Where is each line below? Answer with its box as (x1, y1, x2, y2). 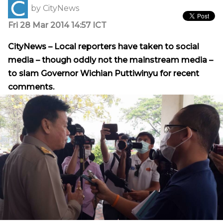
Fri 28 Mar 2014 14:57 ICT (8, 20, 107, 30)
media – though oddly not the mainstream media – (8, 55, 213, 65)
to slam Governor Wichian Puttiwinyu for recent (8, 68, 199, 78)
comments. (8, 82, 56, 92)
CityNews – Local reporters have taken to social (8, 41, 199, 51)
